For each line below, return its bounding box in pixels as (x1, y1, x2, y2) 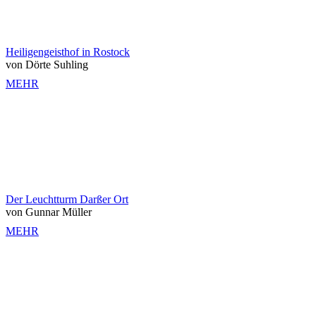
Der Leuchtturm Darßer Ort (6, 193, 128, 206)
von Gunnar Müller (6, 206, 92, 219)
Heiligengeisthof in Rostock (6, 46, 130, 59)
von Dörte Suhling (6, 59, 88, 71)
